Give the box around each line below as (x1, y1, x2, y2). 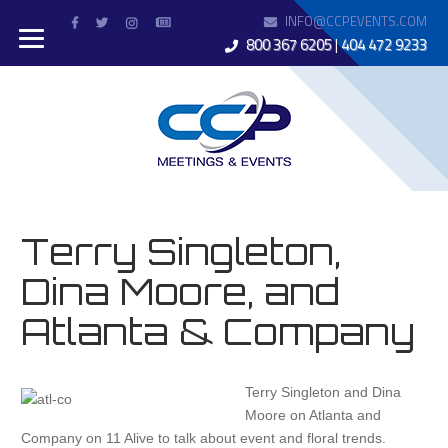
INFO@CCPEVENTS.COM (284, 11, 427, 31)
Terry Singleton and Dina (245, 384, 402, 400)
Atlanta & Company (21, 308, 416, 354)
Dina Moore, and (21, 268, 341, 314)
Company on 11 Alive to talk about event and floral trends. (21, 430, 387, 446)
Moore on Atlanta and (245, 407, 382, 423)
